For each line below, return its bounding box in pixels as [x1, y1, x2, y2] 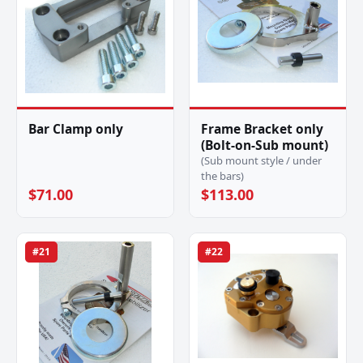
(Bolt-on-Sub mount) [201, 136, 328, 154]
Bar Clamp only [28, 120, 123, 138]
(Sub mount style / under [201, 153, 322, 168]
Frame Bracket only [201, 120, 323, 138]
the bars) [201, 169, 244, 183]
